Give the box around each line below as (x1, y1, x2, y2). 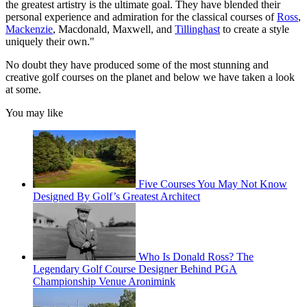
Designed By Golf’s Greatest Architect (33, 191, 200, 203)
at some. (5, 84, 41, 96)
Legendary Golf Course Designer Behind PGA (33, 263, 237, 275)
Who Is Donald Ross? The (138, 251, 254, 263)
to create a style (220, 23, 289, 36)
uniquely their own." (5, 36, 95, 48)
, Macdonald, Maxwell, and (53, 23, 175, 36)
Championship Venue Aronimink (33, 275, 175, 288)
